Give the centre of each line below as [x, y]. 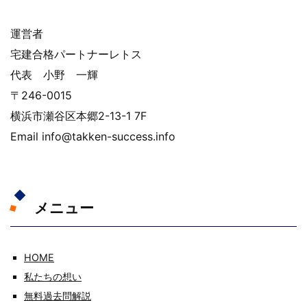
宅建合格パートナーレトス [76, 54]
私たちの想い [53, 277]
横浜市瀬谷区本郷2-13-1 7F [78, 116]
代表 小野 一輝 [54, 75]
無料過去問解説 [58, 296]
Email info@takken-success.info [93, 137]
